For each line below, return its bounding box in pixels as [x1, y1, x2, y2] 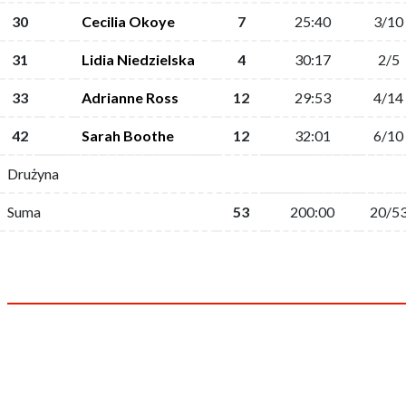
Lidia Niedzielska [82, 51, 195, 68]
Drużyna [7, 165, 59, 182]
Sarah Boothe [82, 127, 174, 144]
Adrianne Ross [82, 89, 179, 106]
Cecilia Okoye [82, 13, 175, 30]
